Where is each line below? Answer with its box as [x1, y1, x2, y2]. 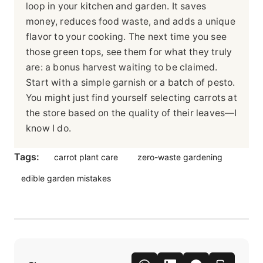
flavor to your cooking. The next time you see [26, 31, 227, 42]
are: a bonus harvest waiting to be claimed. [26, 61, 218, 73]
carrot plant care [54, 151, 118, 162]
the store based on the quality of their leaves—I [26, 107, 237, 119]
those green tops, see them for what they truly [26, 46, 232, 58]
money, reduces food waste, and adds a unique [26, 15, 235, 27]
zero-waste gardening [137, 151, 222, 162]
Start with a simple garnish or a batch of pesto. [26, 76, 235, 88]
